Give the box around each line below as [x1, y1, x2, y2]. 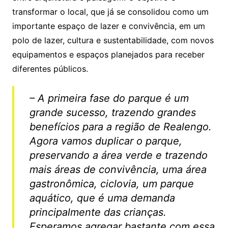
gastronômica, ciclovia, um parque [29, 177, 194, 190]
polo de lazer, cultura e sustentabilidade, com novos [12, 35, 214, 45]
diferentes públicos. [12, 63, 88, 74]
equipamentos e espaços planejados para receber [12, 49, 205, 60]
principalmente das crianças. [29, 206, 166, 218]
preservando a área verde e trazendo [29, 149, 208, 161]
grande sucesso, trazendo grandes [29, 106, 196, 119]
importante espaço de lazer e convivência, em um [12, 20, 205, 31]
